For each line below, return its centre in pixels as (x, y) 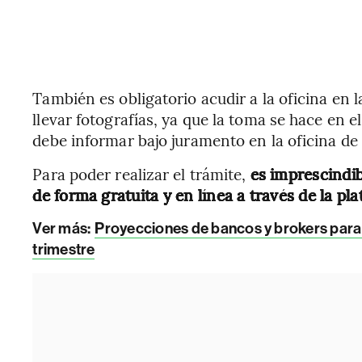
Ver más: (62, 228)
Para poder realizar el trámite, (141, 174)
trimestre (64, 249)
